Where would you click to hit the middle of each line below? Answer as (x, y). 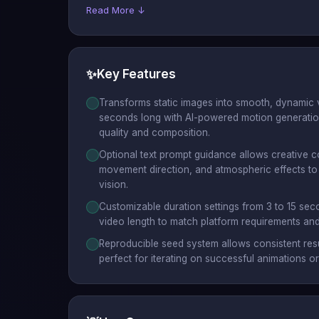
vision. (114, 184)
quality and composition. (155, 132)
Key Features (136, 74)
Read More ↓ (116, 10)
